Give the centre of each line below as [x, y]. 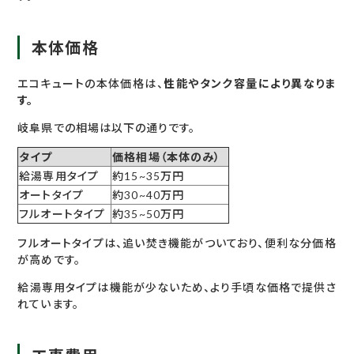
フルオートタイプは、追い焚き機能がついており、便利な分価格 [177, 243]
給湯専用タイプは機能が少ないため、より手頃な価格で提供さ [177, 288]
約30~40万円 [148, 195]
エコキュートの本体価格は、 [91, 84]
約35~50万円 [148, 214]
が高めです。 [49, 260]
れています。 [48, 304]
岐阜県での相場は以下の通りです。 [107, 128]
